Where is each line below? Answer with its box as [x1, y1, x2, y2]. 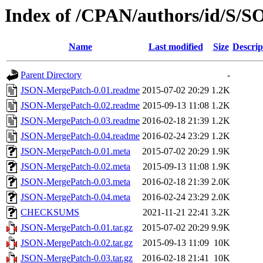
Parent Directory [21, 70, 82, 80]
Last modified [148, 42, 203, 52]
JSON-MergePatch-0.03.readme [21, 116, 140, 126]
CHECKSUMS [21, 207, 79, 218]
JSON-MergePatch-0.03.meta [21, 177, 130, 187]
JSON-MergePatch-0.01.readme [21, 85, 140, 96]
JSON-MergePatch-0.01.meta [21, 146, 130, 157]
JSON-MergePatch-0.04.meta [21, 192, 130, 203]
